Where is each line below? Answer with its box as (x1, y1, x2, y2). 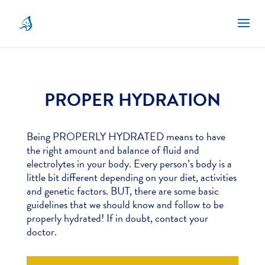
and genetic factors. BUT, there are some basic (26, 183, 219, 199)
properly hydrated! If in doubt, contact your (26, 210, 208, 227)
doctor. (26, 224, 57, 240)
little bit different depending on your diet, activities (26, 169, 237, 186)
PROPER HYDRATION (44, 87, 221, 114)
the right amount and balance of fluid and (26, 142, 199, 159)
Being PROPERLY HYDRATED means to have (26, 128, 225, 145)
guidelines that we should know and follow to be (26, 196, 224, 213)
